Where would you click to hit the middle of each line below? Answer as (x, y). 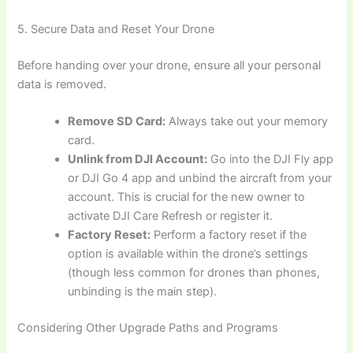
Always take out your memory (247, 121)
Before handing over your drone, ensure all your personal (169, 65)
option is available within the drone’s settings (188, 253)
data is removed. (62, 84)
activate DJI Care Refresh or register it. (171, 216)
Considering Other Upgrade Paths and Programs (148, 327)
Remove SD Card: (117, 121)
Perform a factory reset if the (229, 234)
